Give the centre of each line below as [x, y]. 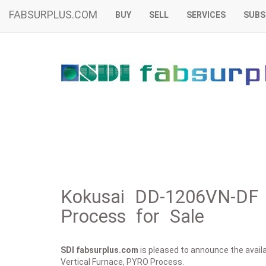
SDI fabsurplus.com [99, 250]
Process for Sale [133, 216]
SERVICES [206, 15]
